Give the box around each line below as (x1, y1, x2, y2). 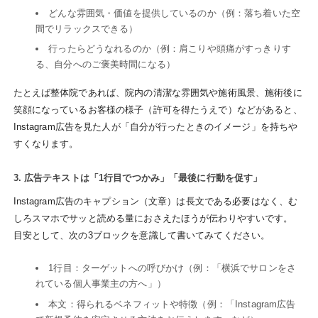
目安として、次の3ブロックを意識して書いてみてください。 (13, 230, 270, 241)
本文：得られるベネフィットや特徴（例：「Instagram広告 (48, 298, 296, 309)
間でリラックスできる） (35, 23, 138, 34)
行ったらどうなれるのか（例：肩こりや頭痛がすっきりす (48, 43, 291, 55)
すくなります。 (13, 138, 79, 149)
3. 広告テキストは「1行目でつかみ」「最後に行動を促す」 (13, 172, 263, 184)
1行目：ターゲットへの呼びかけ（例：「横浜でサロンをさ (48, 263, 296, 274)
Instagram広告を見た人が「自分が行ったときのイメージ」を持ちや (13, 121, 298, 132)
